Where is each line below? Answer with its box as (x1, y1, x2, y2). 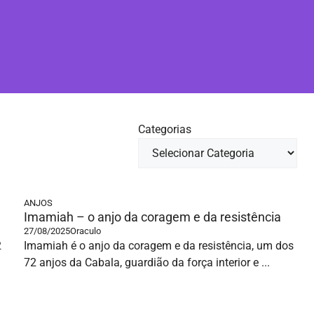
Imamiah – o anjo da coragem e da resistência (24, 210, 281, 224)
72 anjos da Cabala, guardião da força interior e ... (24, 256, 270, 269)
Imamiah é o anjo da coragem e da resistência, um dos (24, 239, 294, 252)
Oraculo (70, 226, 101, 236)
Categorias (138, 123, 191, 136)
